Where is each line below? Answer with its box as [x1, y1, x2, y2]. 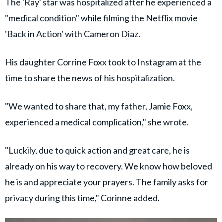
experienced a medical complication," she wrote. [5, 116, 189, 127]
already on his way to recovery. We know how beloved [5, 160, 212, 171]
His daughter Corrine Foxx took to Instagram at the [5, 56, 201, 67]
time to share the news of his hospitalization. [5, 72, 175, 83]
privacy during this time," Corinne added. [5, 192, 160, 203]
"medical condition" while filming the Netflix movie [5, 12, 198, 23]
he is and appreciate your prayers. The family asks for [5, 176, 208, 187]
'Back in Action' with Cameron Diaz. [5, 28, 140, 39]
